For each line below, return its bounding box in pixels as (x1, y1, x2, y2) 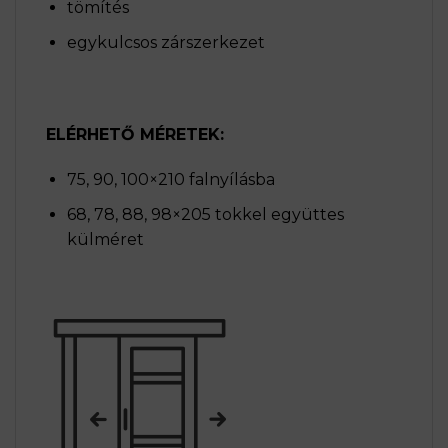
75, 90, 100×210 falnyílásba (66, 170, 275, 190)
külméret (66, 230, 144, 250)
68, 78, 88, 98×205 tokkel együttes (66, 205, 344, 225)
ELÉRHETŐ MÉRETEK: (46, 124, 224, 144)
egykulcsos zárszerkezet (66, 33, 265, 53)
